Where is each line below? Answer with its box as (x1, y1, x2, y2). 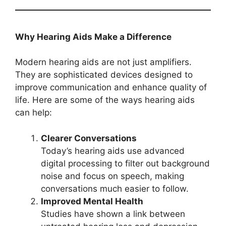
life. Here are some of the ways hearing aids (15, 95, 195, 105)
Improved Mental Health (41, 196, 143, 206)
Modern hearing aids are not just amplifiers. (15, 57, 192, 68)
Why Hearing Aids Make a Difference (15, 31, 172, 42)
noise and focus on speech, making (41, 171, 184, 181)
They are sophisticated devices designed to (15, 70, 193, 80)
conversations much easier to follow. (41, 183, 189, 194)
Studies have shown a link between (41, 208, 185, 219)
